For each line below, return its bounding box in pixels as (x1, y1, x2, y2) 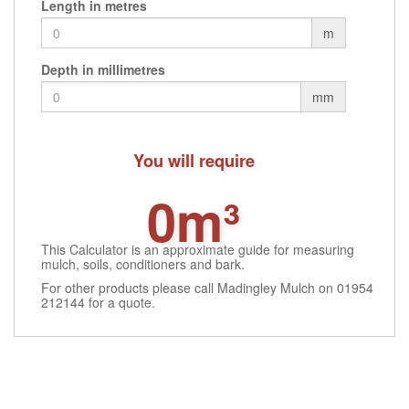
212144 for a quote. (41, 292, 155, 311)
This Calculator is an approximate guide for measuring (41, 239, 354, 258)
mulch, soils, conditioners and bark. (41, 254, 245, 273)
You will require (132, 147, 255, 173)
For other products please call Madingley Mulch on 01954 (41, 278, 373, 297)
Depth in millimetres (41, 59, 165, 79)
